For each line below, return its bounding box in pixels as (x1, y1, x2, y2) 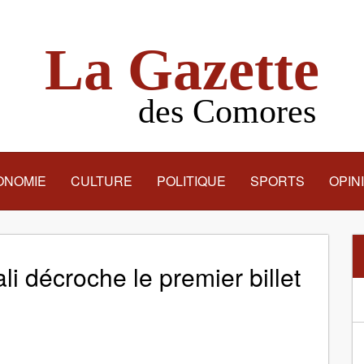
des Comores (137, 93, 316, 130)
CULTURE (71, 171, 132, 190)
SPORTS (250, 171, 305, 190)
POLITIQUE (157, 171, 226, 190)
